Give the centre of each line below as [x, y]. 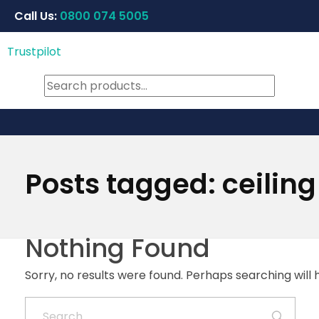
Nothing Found [117, 248]
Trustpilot [34, 52]
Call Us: [37, 16]
